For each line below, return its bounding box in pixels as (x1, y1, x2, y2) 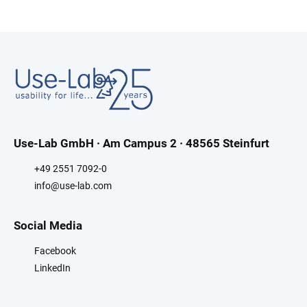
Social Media (14, 219, 82, 233)
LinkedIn (34, 262, 71, 274)
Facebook (34, 245, 76, 257)
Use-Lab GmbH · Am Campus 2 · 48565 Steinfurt (14, 136, 269, 151)
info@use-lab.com (34, 180, 112, 192)
